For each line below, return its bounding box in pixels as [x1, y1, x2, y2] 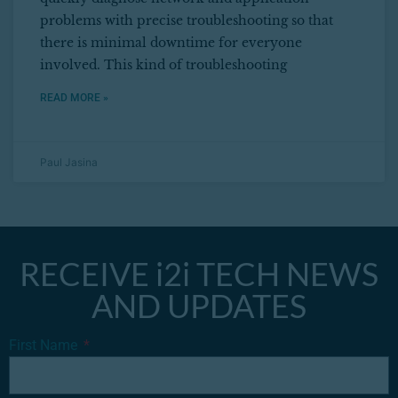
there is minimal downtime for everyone [40, 35, 302, 52]
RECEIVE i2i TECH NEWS [20, 254, 378, 294]
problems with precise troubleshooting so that [40, 12, 333, 29]
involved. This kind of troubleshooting [40, 57, 287, 74]
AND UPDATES [92, 286, 306, 326]
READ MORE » [40, 92, 108, 105]
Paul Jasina [40, 155, 98, 170]
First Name [9, 337, 81, 354]
